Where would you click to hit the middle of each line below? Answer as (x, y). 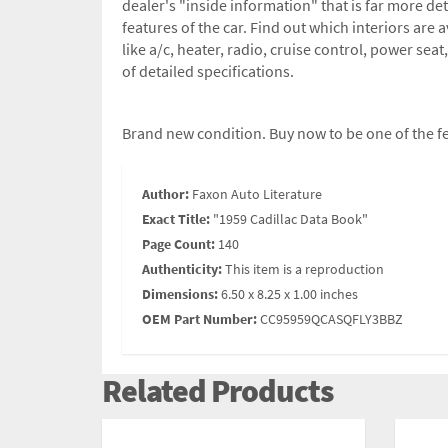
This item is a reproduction (304, 269)
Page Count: (178, 244)
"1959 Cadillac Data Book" (290, 219)
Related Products (217, 391)
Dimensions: (180, 294)
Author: (165, 194)
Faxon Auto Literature (257, 194)
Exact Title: (176, 219)
